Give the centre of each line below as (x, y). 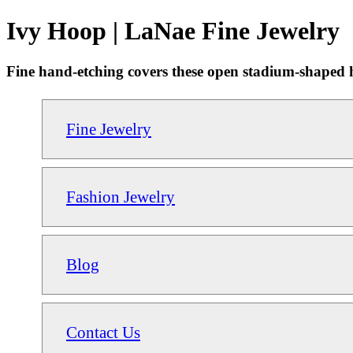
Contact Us (103, 332)
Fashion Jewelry (121, 196)
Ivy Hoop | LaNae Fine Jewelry (173, 31)
